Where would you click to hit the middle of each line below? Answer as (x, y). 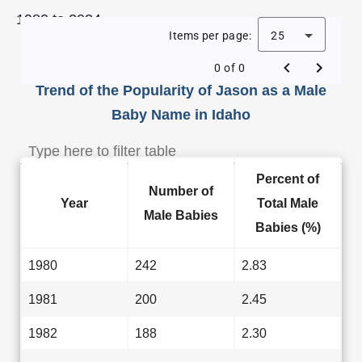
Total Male (288, 203)
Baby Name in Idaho (181, 115)
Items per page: (210, 36)
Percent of (288, 179)
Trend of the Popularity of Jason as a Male (181, 90)
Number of (181, 191)
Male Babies (181, 215)
